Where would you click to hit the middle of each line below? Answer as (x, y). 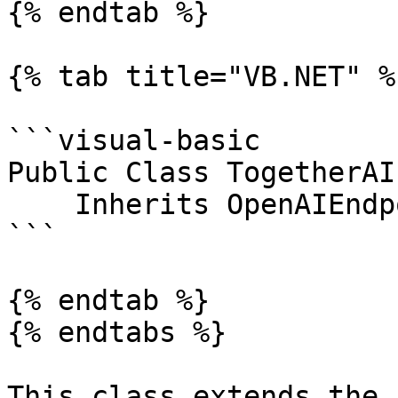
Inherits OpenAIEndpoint (41, 204)
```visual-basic (134, 140)
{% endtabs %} (117, 332)
